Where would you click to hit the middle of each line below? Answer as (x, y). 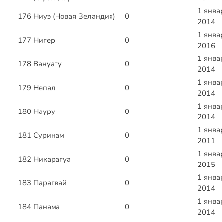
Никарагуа (52, 159)
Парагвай (50, 183)
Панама (47, 207)
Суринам (49, 136)
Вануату (48, 64)
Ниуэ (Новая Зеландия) (74, 17)
